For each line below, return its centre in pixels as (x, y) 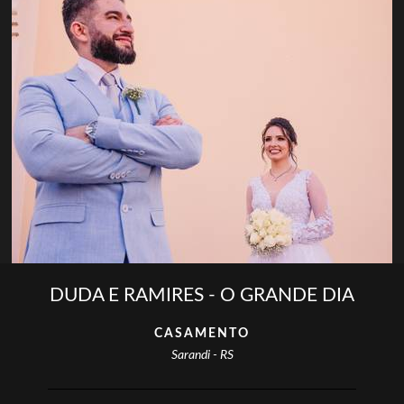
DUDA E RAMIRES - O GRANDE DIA (202, 295)
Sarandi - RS (202, 355)
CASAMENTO (202, 333)
